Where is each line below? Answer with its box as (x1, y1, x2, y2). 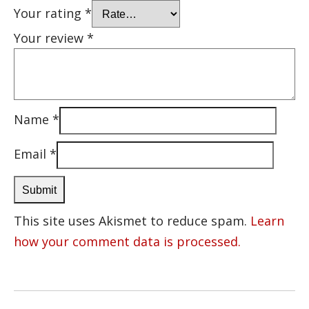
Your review (14, 29, 87, 46)
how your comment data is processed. (14, 232, 241, 250)
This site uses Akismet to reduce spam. (14, 212, 250, 229)
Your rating (14, 4, 85, 21)
